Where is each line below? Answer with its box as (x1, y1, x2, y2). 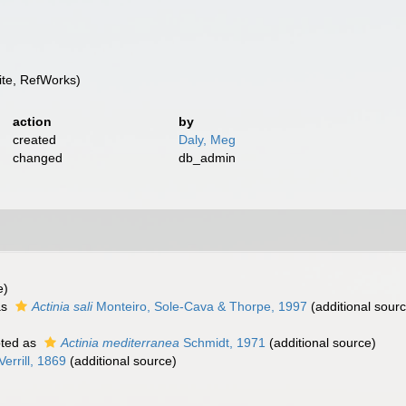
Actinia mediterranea (61, 335, 179, 350)
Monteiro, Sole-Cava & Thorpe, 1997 (92, 299, 307, 314)
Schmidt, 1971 (179, 335, 266, 350)
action (12, 114, 52, 129)
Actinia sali (32, 299, 92, 314)
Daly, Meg (179, 132, 237, 147)
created (12, 132, 56, 147)
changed (12, 150, 63, 165)
